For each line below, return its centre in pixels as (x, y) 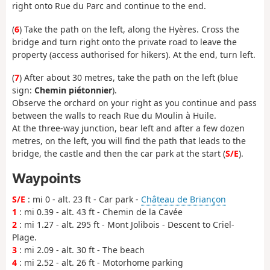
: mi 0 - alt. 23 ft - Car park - (83, 199)
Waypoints (47, 178)
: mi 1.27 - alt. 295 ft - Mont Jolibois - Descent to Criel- (126, 224)
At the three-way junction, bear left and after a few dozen (128, 128)
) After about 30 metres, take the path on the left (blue (129, 78)
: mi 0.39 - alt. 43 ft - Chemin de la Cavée (100, 212)
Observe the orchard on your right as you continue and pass (134, 103)
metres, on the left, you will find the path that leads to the (129, 141)
